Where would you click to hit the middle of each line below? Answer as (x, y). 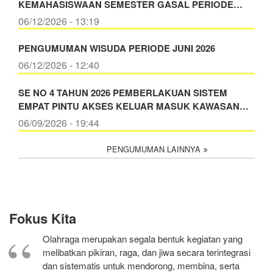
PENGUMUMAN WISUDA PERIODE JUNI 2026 (117, 48)
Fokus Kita (43, 218)
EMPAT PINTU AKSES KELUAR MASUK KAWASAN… (133, 106)
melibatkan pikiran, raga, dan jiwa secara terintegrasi (147, 252)
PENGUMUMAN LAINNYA (154, 149)
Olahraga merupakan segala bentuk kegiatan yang (143, 239)
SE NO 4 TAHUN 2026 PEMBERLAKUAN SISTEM (123, 92)
